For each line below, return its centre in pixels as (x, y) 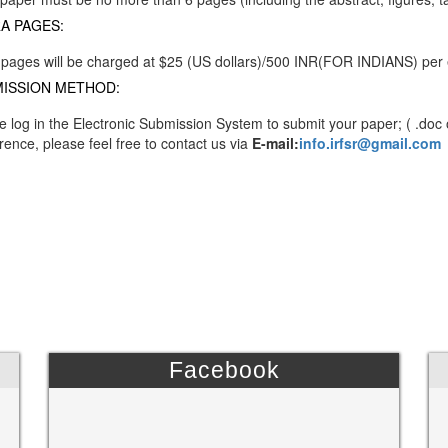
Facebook (224, 370)
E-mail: (275, 143)
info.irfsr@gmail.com (370, 143)
